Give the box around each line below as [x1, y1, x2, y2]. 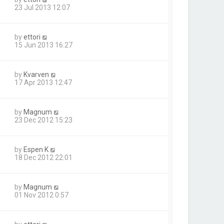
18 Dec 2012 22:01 [14, 153, 72, 161]
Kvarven [23, 70, 49, 78]
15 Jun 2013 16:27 [14, 41, 72, 49]
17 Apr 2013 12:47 [14, 78, 72, 86]
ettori [23, 33, 40, 41]
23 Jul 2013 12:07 [14, 3, 70, 11]
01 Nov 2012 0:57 [14, 191, 68, 199]
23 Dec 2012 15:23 [14, 116, 72, 124]
